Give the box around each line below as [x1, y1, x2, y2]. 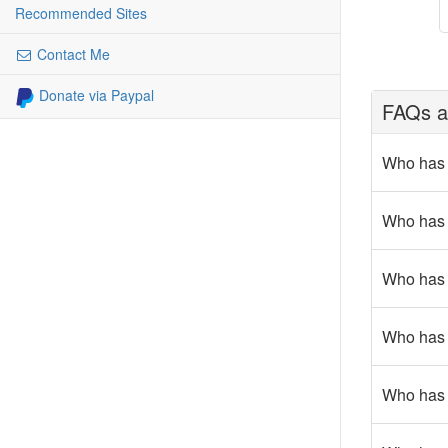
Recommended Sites [15, 3, 147, 24]
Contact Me [33, 44, 110, 65]
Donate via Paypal [35, 85, 154, 106]
